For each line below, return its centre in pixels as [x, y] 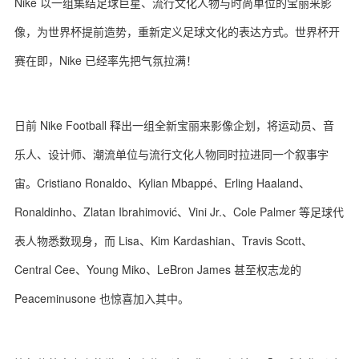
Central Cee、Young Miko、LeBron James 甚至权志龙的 [158, 269]
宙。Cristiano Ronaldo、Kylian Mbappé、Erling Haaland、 [162, 183]
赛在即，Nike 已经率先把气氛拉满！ [106, 60]
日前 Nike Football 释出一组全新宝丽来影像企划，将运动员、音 [174, 125]
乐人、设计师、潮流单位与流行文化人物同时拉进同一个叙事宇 [171, 154]
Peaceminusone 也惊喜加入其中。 [102, 298]
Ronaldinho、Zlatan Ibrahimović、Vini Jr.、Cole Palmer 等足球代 [179, 212]
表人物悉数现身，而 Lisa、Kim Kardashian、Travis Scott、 [163, 240]
